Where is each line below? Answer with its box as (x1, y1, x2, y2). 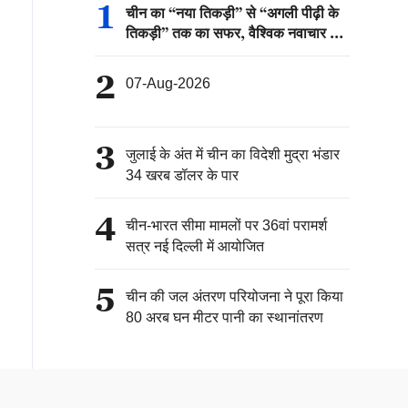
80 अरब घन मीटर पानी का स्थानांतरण (126, 310, 323, 325)
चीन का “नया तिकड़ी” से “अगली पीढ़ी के (126, 5, 339, 21)
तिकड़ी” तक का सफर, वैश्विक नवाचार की (126, 25, 344, 41)
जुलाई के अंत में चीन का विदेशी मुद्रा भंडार (126, 147, 340, 162)
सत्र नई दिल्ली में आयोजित (126, 239, 264, 254)
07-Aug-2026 (126, 76, 210, 91)
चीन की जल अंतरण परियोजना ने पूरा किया (126, 289, 343, 304)
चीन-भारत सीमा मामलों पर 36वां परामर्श (126, 218, 327, 233)
